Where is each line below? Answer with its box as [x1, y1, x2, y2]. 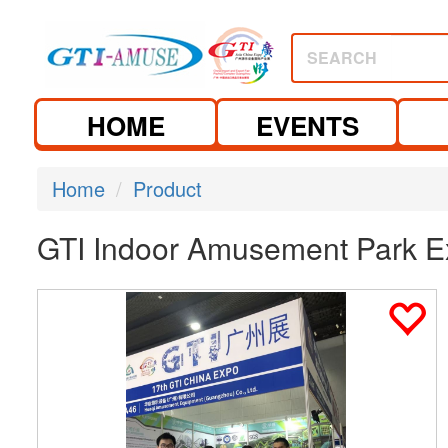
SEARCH [307, 46, 377, 69]
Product [133, 174, 202, 203]
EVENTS [255, 107, 359, 144]
